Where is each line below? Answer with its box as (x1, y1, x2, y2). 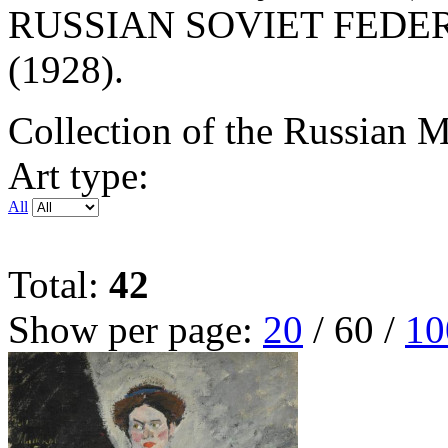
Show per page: (8, 308, 263, 352)
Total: (8, 263, 109, 307)
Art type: (8, 154, 149, 198)
